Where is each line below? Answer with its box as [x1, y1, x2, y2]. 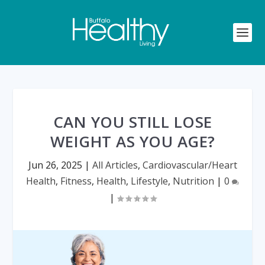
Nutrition [173, 174, 214, 188]
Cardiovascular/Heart [142, 159, 237, 172]
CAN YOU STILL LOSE [53, 111, 212, 132]
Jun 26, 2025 [28, 159, 82, 172]
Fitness [60, 174, 92, 188]
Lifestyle [131, 174, 168, 188]
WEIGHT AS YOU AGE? [50, 131, 215, 152]
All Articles [92, 159, 138, 172]
